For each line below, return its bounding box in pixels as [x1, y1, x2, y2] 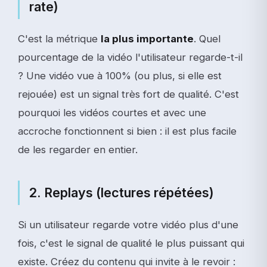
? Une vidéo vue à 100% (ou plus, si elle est [18, 70, 222, 82]
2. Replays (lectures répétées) [29, 185, 214, 200]
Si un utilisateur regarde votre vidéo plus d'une [18, 219, 238, 231]
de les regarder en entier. [18, 144, 138, 156]
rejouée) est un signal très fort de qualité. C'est [18, 88, 239, 100]
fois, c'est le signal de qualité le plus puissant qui [18, 237, 244, 249]
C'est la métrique [18, 33, 101, 45]
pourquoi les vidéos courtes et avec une [18, 107, 206, 119]
